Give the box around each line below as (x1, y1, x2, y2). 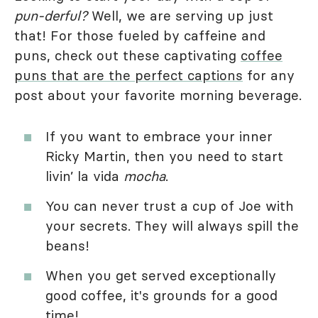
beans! (45, 237, 89, 255)
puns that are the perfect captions (14, 67, 243, 84)
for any (243, 67, 295, 84)
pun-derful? (14, 7, 87, 25)
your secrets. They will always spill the (45, 217, 299, 235)
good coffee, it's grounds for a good (45, 287, 278, 305)
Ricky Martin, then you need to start (45, 148, 283, 165)
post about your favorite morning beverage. (14, 87, 302, 104)
